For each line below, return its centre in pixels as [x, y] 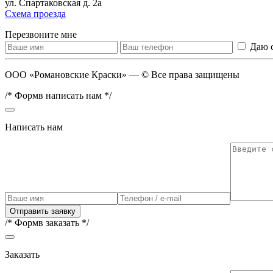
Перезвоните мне [41, 34]
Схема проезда [35, 13]
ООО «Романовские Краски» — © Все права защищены [122, 74]
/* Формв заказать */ [47, 222]
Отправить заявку [43, 211]
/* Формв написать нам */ [58, 95]
